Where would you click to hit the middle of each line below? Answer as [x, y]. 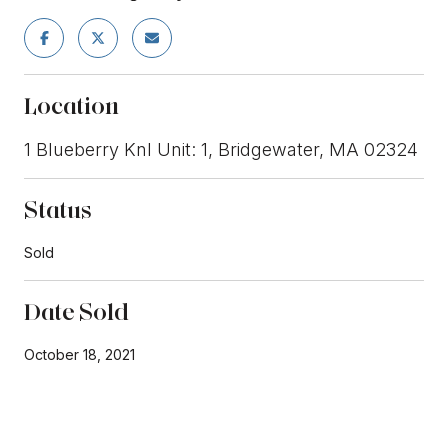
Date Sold [76, 311]
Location [71, 105]
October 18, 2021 [79, 354]
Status [58, 209]
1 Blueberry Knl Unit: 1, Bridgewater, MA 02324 [221, 149]
